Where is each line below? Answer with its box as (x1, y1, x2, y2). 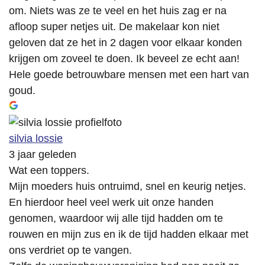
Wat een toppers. (9, 164, 89, 177)
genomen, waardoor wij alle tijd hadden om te (9, 212, 223, 225)
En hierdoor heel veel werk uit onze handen (9, 196, 214, 209)
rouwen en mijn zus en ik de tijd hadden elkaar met (9, 228, 248, 241)
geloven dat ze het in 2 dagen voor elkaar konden (9, 37, 242, 49)
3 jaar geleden (9, 148, 76, 161)
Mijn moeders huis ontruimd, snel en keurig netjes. (9, 180, 246, 193)
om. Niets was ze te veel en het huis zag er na (9, 5, 227, 17)
